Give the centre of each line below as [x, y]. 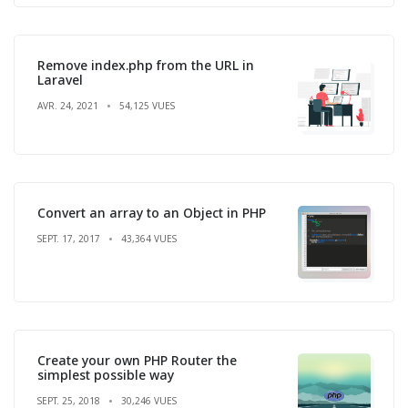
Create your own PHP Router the [137, 360]
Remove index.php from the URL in [146, 65]
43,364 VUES [149, 238]
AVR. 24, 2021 [68, 105]
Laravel [60, 79]
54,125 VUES [147, 105]
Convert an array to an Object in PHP [152, 212]
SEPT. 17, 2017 [69, 238]
